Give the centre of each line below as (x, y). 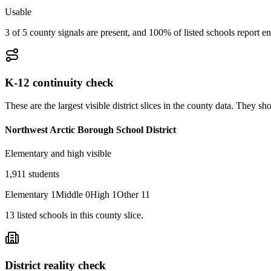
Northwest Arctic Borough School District (90, 129)
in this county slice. (106, 215)
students (43, 174)
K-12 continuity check (59, 82)
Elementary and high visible (58, 153)
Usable (18, 11)
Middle (69, 194)
